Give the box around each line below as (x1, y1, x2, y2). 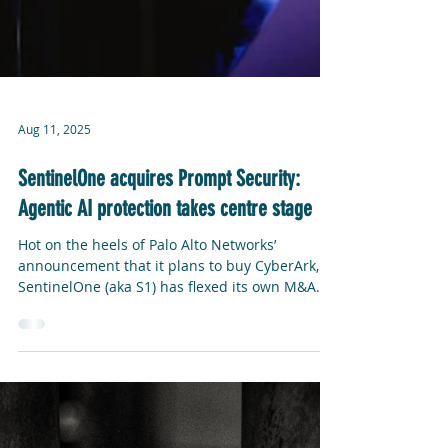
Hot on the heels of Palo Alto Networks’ (18, 415, 276, 434)
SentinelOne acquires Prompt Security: (18, 345, 300, 372)
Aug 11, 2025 (18, 301, 91, 317)
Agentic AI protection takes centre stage (18, 375, 312, 402)
